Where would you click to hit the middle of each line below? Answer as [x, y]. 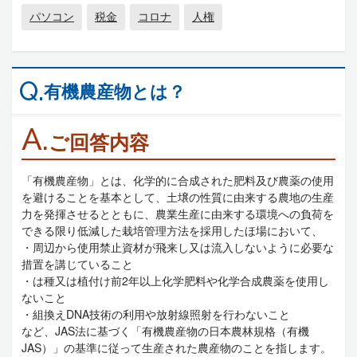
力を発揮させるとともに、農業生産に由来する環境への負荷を [178, 214]
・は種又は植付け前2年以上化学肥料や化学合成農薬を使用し [175, 281]
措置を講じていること [77, 264]
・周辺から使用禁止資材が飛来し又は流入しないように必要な [178, 247]
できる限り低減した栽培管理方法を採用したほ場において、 [172, 231]
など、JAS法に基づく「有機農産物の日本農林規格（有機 [165, 331]
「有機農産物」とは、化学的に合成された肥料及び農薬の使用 [178, 180]
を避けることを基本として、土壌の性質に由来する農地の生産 [178, 197]
